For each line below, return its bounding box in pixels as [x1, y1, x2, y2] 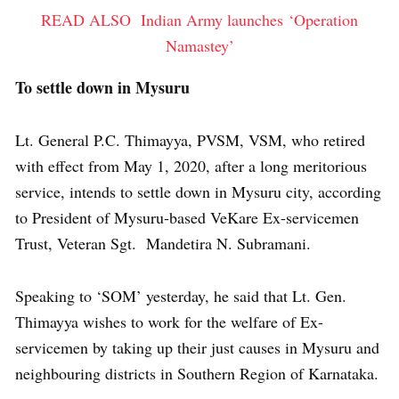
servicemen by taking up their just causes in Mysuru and [15, 336, 379, 358]
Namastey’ [165, 34, 234, 56]
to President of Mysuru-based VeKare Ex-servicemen [15, 206, 359, 228]
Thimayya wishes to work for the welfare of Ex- [15, 310, 323, 332]
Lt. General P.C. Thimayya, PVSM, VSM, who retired [15, 128, 365, 151]
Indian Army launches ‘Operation [141, 8, 358, 30]
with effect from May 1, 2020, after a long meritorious [15, 154, 367, 176]
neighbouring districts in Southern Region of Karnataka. [15, 362, 379, 384]
